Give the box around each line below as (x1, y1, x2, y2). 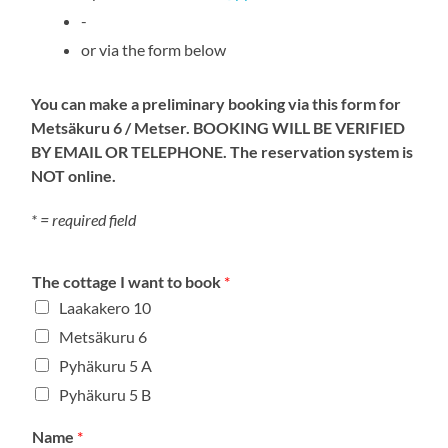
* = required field (31, 209, 137, 229)
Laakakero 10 (59, 297, 152, 317)
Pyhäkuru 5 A (59, 355, 153, 375)
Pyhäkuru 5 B (59, 384, 152, 404)
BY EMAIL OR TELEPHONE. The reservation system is (31, 141, 414, 161)
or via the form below (81, 39, 227, 59)
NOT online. (31, 165, 117, 185)
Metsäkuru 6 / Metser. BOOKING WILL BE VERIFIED (31, 117, 406, 137)
